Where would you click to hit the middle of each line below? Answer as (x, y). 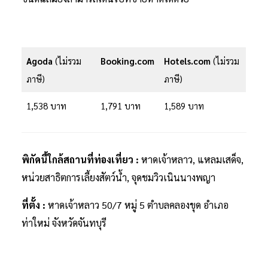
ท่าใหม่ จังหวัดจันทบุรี (64, 223)
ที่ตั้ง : (35, 205)
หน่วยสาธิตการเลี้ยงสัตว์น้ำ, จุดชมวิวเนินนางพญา (118, 178)
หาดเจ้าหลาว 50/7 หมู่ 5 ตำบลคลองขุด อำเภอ (138, 205)
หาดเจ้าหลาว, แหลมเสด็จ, (192, 160)
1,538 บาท (47, 105)
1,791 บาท (121, 105)
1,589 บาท (184, 105)
